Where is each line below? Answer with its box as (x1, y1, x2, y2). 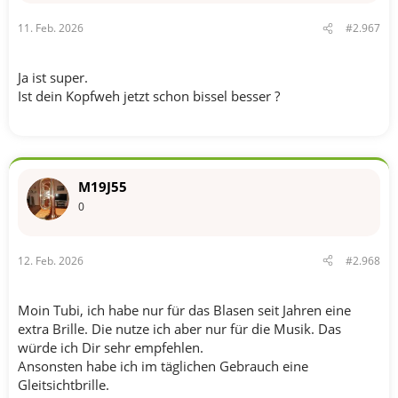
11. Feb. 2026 (18, 20, 84, 36)
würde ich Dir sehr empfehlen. (18, 338, 203, 356)
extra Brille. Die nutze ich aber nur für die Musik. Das (18, 319, 341, 338)
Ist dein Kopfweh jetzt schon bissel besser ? (18, 87, 280, 105)
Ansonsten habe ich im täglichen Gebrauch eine (18, 356, 308, 375)
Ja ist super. (18, 68, 88, 86)
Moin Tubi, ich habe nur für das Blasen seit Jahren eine (18, 300, 351, 319)
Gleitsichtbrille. (18, 375, 109, 394)
